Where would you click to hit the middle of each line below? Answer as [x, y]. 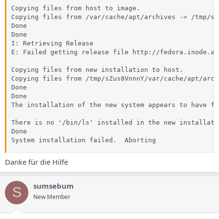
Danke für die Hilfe [36, 162]
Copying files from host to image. [76, 8]
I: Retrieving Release [52, 43]
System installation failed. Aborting [84, 140]
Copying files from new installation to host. [97, 70]
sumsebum [54, 186]
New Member [52, 197]
